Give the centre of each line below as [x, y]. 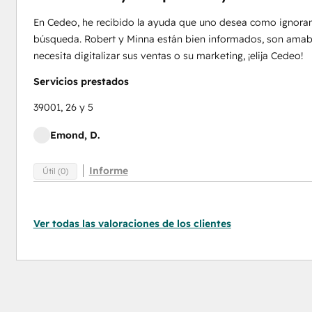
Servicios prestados [81, 81]
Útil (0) [55, 171]
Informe [108, 171]
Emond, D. [75, 135]
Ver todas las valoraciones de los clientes [132, 224]
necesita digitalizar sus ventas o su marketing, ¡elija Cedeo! [168, 56]
